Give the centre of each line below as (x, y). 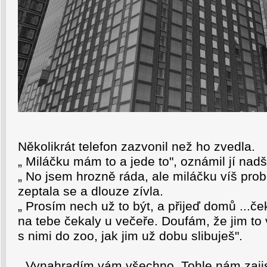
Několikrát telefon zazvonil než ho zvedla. (136, 147)
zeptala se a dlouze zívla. (91, 191)
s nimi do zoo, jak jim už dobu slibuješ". (130, 236)
